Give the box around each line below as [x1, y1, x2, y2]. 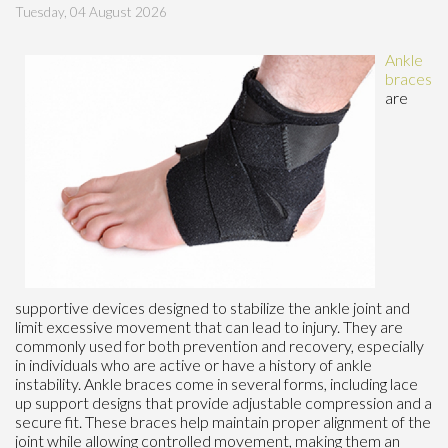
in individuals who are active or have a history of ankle [15, 354, 372, 374]
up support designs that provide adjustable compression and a [15, 392, 432, 412]
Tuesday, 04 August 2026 [15, 3, 167, 20]
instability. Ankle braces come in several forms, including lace [15, 373, 418, 393]
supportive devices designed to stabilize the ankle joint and [15, 297, 410, 317]
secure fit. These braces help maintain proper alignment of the [15, 411, 431, 431]
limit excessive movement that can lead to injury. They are [15, 316, 403, 336]
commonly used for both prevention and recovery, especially [15, 335, 424, 355]
